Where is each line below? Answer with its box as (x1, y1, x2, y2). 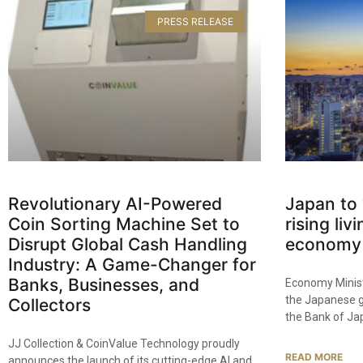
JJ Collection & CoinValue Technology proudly (8, 337, 240, 351)
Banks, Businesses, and (8, 275, 199, 296)
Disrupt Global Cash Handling (8, 234, 247, 255)
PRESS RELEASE (156, 15, 233, 28)
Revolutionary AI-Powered (8, 194, 222, 215)
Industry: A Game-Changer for (8, 254, 256, 275)
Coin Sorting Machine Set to (8, 214, 240, 235)
